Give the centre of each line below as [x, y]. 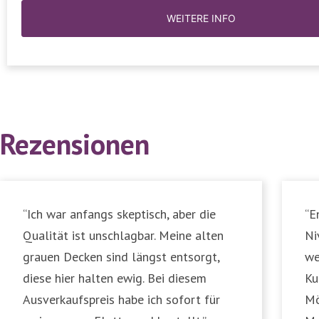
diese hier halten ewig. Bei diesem [115, 278]
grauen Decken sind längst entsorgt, [121, 257]
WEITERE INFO [201, 19]
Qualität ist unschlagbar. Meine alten [123, 236]
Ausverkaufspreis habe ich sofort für [121, 300]
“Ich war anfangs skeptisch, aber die [119, 214]
